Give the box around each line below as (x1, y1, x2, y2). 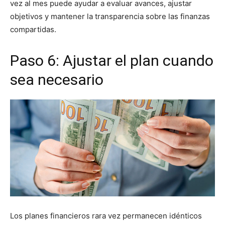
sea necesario (10, 71, 103, 89)
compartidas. (10, 25, 56, 35)
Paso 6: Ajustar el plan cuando (10, 52, 213, 70)
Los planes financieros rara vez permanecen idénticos (10, 210, 202, 220)
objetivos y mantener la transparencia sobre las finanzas (10, 12, 210, 22)
